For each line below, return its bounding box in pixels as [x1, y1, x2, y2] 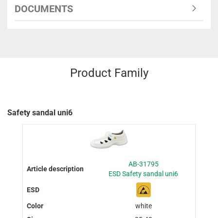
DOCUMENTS [15, 2, 73, 15]
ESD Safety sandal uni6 [109, 170, 179, 178]
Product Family [70, 66, 148, 80]
